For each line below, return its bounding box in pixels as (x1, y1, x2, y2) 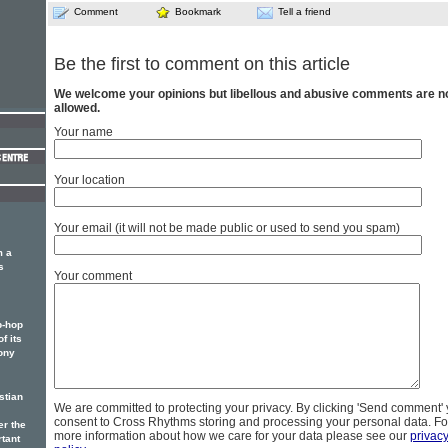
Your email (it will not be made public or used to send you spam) (54, 220, 400, 235)
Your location (54, 172, 125, 187)
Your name (54, 124, 113, 139)
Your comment (54, 268, 132, 283)
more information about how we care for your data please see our (54, 428, 410, 443)
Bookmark (175, 5, 221, 17)
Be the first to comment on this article (54, 53, 350, 74)
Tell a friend (278, 5, 331, 17)
